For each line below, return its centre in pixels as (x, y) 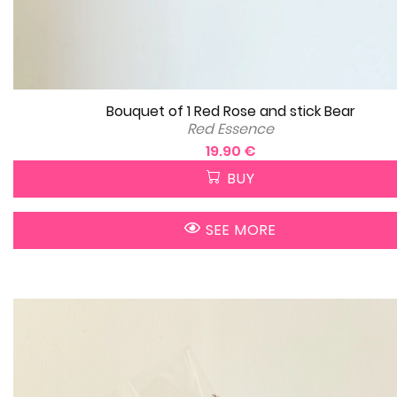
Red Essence (230, 128)
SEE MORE (239, 230)
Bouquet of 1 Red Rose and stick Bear (230, 111)
